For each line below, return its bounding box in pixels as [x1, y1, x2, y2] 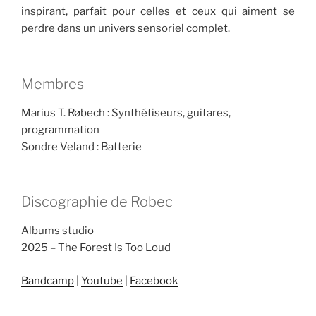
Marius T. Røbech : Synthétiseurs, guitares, [21, 106, 231, 119]
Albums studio [21, 224, 94, 238]
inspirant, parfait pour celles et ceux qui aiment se [21, 5, 295, 18]
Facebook [130, 274, 178, 287]
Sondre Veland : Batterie [21, 140, 142, 153]
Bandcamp [21, 274, 74, 287]
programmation [21, 123, 99, 136]
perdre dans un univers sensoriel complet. [21, 22, 230, 35]
